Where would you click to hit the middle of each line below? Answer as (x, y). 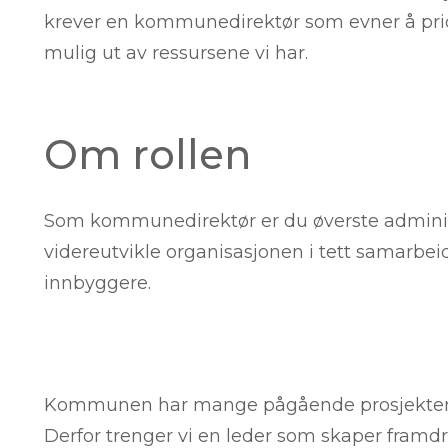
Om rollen (147, 154)
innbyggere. (97, 283)
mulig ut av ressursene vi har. (176, 52)
